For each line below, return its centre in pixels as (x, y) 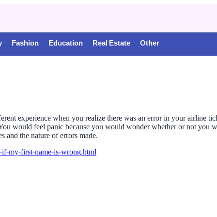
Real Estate (111, 44)
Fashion (25, 44)
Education (66, 44)
